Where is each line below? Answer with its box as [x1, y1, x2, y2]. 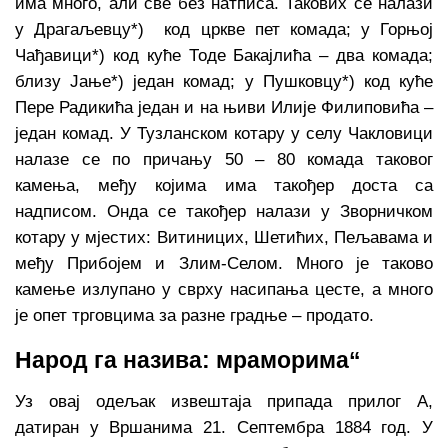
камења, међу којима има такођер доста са [15, 176, 433, 196]
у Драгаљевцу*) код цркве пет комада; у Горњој [15, 20, 433, 40]
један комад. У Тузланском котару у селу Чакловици [15, 124, 433, 144]
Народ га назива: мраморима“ [15, 347, 361, 373]
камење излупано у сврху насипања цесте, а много [15, 280, 433, 300]
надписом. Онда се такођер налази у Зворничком [15, 202, 433, 222]
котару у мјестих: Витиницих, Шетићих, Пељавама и [15, 228, 433, 248]
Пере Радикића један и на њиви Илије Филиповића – [15, 98, 433, 118]
